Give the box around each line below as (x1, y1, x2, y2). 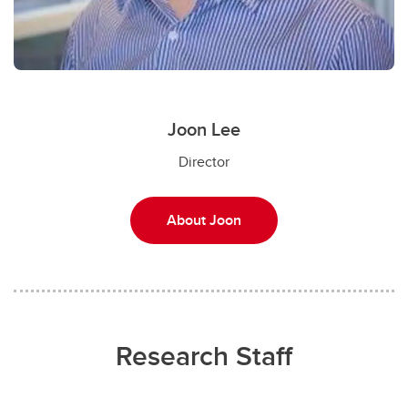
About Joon (167, 209, 241, 230)
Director (178, 150, 229, 172)
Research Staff (116, 335, 292, 375)
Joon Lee (168, 115, 240, 142)
